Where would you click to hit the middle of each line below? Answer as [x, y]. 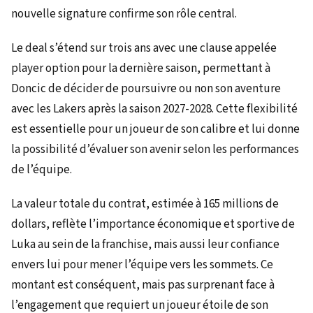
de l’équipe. [42, 169]
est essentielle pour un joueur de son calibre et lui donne [155, 129]
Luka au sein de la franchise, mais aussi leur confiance [145, 244]
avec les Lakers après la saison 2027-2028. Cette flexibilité [154, 109]
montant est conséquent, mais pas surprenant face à [143, 285]
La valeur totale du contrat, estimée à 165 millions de [145, 204]
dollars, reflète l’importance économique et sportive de [153, 224]
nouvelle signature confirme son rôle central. [124, 14]
